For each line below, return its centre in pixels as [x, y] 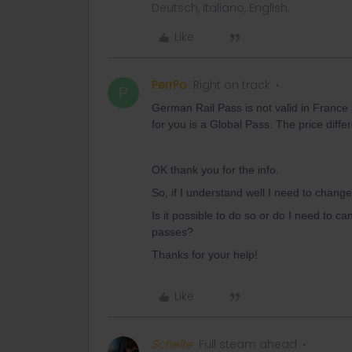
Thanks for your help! [205, 255]
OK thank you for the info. [215, 170]
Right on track [232, 85]
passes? [172, 232]
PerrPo [169, 85]
